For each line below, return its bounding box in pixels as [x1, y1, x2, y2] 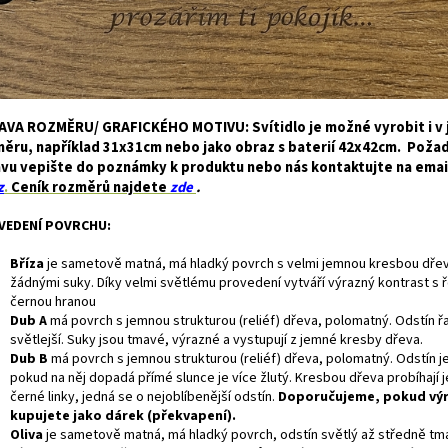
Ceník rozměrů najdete [11, 176, 167, 198]
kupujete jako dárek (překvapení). [10, 405, 239, 426]
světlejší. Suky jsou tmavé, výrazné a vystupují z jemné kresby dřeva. [10, 329, 423, 350]
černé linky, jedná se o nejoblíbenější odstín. [10, 386, 278, 407]
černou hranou [10, 291, 96, 312]
